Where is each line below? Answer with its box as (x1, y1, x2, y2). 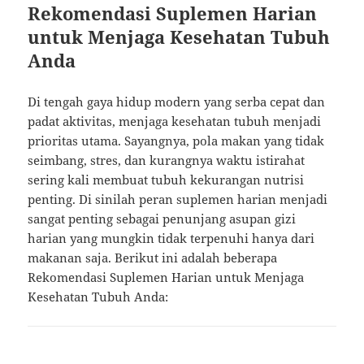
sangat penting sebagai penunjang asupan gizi (28, 210, 297, 227)
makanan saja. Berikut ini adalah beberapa (28, 249, 278, 266)
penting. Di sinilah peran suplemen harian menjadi (28, 190, 328, 207)
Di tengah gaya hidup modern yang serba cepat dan (28, 93, 326, 110)
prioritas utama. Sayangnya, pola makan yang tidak (28, 132, 325, 149)
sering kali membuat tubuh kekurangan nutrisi (28, 171, 305, 188)
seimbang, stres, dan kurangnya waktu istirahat (28, 151, 305, 168)
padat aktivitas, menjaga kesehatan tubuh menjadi (28, 112, 322, 129)
